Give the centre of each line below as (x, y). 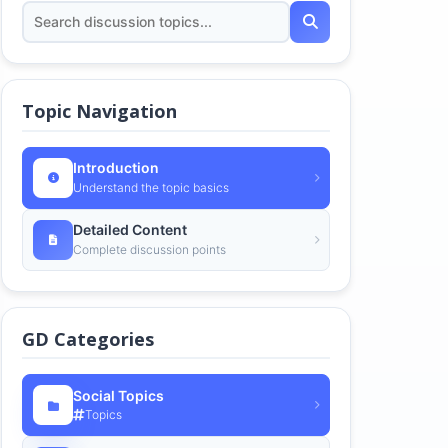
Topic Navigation (99, 111)
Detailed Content (130, 230)
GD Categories (88, 338)
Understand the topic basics (151, 187)
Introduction (116, 168)
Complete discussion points (149, 249)
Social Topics (118, 395)
